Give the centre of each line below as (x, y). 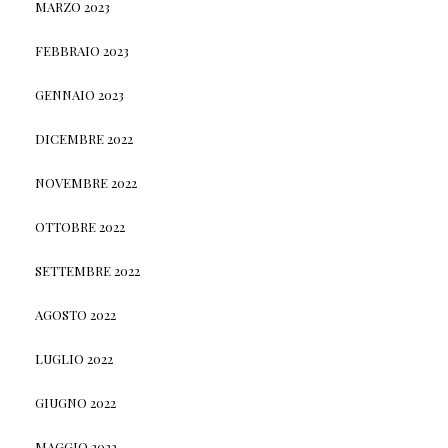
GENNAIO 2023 (79, 94)
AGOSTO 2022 (75, 314)
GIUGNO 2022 (75, 402)
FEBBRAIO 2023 (81, 50)
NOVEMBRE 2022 (85, 182)
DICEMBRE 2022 (83, 138)
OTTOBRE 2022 (79, 226)
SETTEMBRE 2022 (87, 270)
